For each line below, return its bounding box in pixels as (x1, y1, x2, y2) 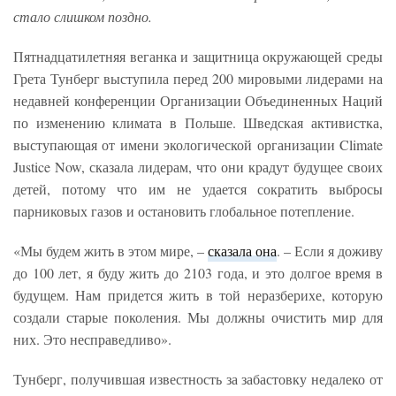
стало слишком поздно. (13, 7, 152, 27)
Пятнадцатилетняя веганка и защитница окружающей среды (13, 47, 383, 66)
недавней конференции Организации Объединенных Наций (13, 91, 383, 110)
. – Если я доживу (277, 241, 383, 261)
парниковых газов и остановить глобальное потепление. (13, 202, 354, 221)
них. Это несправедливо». (13, 330, 171, 349)
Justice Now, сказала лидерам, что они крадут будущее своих (13, 157, 383, 177)
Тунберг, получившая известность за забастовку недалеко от (13, 369, 383, 389)
